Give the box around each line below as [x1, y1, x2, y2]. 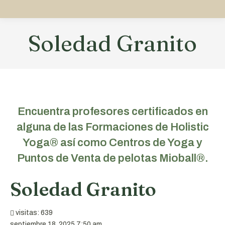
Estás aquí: [113, 61, 157, 70]
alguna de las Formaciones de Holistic [16, 121, 209, 133]
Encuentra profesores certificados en [17, 105, 208, 118]
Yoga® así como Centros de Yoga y [23, 137, 202, 149]
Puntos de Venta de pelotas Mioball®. [17, 152, 208, 164]
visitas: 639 [14, 209, 53, 216]
